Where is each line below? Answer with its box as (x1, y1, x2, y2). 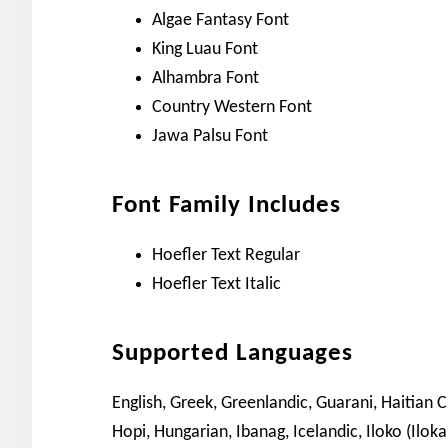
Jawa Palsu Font (152, 126, 272, 146)
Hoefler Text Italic (152, 274, 281, 294)
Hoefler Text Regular (152, 245, 300, 265)
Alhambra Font (152, 68, 263, 88)
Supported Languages (112, 340, 353, 366)
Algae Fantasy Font (152, 10, 293, 30)
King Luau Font (152, 39, 262, 59)
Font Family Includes (112, 192, 341, 218)
